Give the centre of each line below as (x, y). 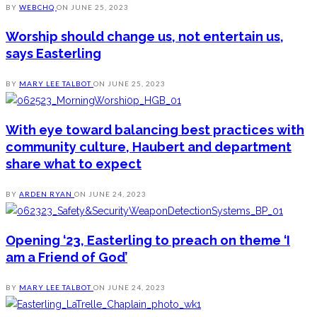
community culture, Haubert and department (149, 147)
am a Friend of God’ (67, 258)
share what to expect (74, 164)
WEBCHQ (38, 7)
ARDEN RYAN (47, 194)
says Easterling (53, 54)
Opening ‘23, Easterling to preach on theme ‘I (148, 241)
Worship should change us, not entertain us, (145, 37)
